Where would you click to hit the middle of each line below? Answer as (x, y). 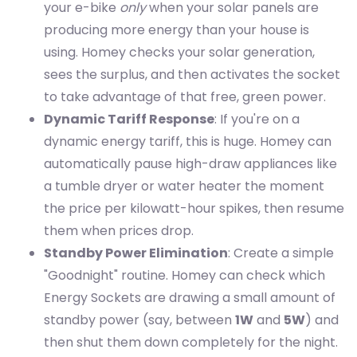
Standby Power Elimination (136, 253)
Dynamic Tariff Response (129, 120)
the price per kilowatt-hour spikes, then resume (194, 209)
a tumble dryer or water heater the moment (184, 186)
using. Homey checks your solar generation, (179, 53)
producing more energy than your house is (177, 30)
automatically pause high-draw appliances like (190, 164)
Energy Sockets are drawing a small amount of (190, 298)
